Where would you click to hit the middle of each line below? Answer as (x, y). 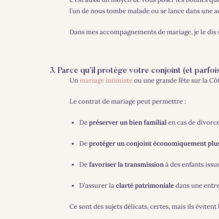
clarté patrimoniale (145, 185)
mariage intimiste (106, 80)
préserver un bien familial (128, 122)
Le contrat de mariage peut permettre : (127, 101)
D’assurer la (97, 185)
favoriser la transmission (126, 164)
